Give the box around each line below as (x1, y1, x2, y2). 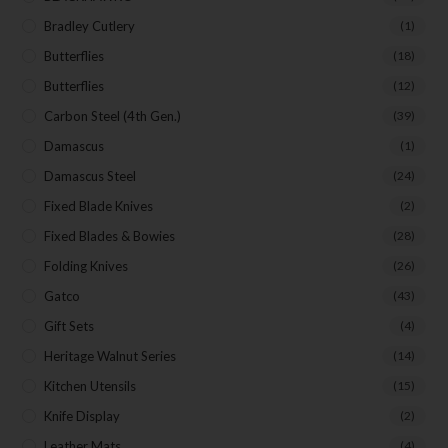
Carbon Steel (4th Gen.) (44, 107, 182, 124)
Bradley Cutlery (44, 17, 136, 34)
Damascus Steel (44, 167, 137, 184)
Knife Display (44, 407, 121, 424)
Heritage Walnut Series (44, 347, 177, 364)
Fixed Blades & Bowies (44, 227, 176, 244)
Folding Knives (44, 257, 129, 274)
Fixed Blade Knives (44, 197, 154, 214)
